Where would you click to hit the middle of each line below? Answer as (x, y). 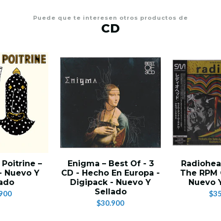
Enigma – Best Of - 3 (110, 164)
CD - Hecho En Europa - (110, 173)
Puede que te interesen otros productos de (110, 18)
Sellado (110, 192)
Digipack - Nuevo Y (110, 183)
